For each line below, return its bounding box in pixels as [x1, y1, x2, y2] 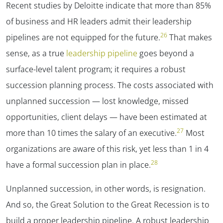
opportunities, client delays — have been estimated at [6, 111, 207, 123]
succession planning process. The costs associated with [6, 80, 214, 91]
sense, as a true [6, 48, 66, 59]
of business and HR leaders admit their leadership [6, 16, 192, 27]
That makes [167, 32, 212, 43]
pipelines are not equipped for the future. [6, 32, 160, 43]
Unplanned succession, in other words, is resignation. [6, 183, 206, 195]
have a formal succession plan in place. [6, 159, 151, 171]
